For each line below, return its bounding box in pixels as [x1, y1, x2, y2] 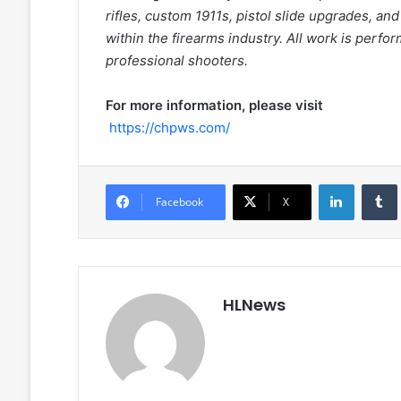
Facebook [155, 194, 203, 210]
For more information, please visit [105, 97, 323, 115]
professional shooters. [105, 52, 248, 70]
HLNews [222, 294, 286, 317]
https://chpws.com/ [108, 119, 230, 137]
